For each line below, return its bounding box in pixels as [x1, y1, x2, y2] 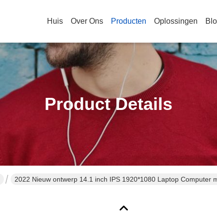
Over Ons [71, 17, 103, 25]
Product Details [45, 94, 172, 114]
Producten [111, 17, 146, 25]
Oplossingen [154, 17, 198, 25]
